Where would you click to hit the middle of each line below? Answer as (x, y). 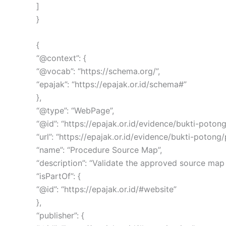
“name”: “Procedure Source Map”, (99, 150)
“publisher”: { (60, 216)
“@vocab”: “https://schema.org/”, (98, 71)
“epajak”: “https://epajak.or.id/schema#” (111, 84)
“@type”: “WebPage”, (75, 111)
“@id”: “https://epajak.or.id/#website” (106, 189)
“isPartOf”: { (59, 176)
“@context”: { (61, 58)
